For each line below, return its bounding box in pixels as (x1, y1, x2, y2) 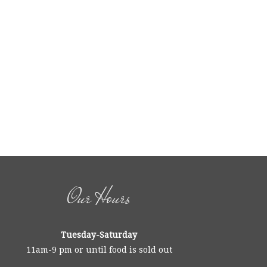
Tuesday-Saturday (61, 230, 137, 240)
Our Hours (67, 182, 131, 213)
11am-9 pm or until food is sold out (26, 245, 172, 254)
